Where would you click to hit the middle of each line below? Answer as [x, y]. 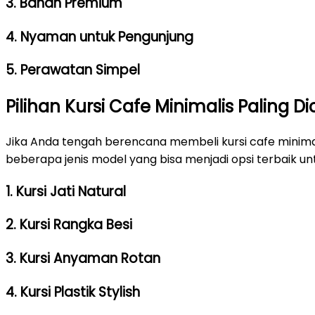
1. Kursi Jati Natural [66, 191]
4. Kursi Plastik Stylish [73, 292]
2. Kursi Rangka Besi [69, 225]
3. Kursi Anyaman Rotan [83, 259]
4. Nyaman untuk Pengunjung [99, 37]
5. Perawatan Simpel [73, 70]
